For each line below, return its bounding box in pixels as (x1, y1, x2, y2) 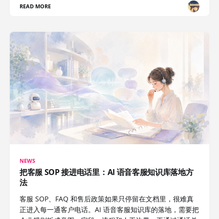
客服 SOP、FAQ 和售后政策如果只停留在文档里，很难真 (20, 194, 194, 203)
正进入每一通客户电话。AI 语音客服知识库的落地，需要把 (20, 204, 199, 214)
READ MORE (20, 2, 51, 10)
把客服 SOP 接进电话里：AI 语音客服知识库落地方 (20, 166, 194, 177)
